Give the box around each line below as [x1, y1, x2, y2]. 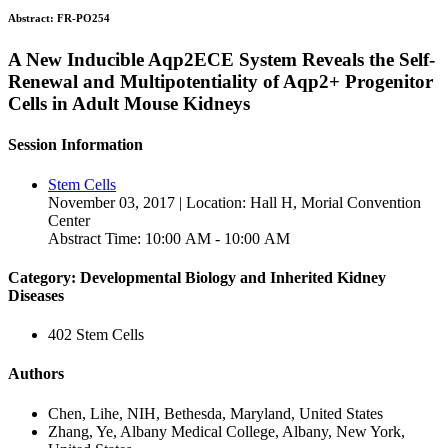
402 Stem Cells [48, 326, 144, 344]
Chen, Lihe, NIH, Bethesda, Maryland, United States [48, 404, 383, 422]
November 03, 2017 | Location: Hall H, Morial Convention [48, 193, 421, 211]
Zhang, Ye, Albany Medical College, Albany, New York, [48, 422, 405, 440]
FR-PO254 [57, 12, 110, 25]
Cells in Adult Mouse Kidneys [8, 93, 250, 115]
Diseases [8, 286, 64, 304]
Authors [8, 365, 64, 383]
